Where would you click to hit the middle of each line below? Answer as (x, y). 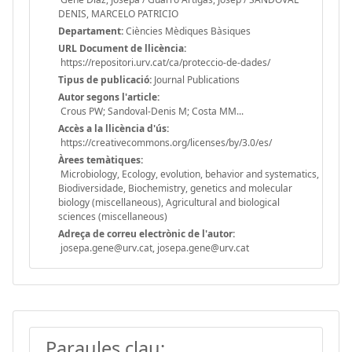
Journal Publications (196, 79)
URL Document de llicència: (122, 48)
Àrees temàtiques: (101, 159)
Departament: (91, 31)
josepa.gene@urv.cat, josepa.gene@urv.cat (154, 247)
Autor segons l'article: (109, 97)
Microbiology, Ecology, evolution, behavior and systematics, (189, 174)
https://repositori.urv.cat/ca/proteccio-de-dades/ (164, 62)
